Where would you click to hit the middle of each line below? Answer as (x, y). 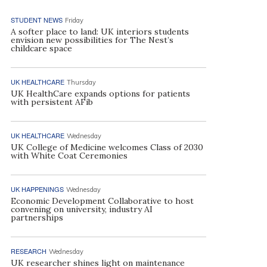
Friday (74, 20)
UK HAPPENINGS (37, 189)
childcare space (41, 48)
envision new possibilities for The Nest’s (92, 40)
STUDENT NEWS (36, 20)
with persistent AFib (52, 102)
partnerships (37, 218)
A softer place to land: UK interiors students (100, 32)
